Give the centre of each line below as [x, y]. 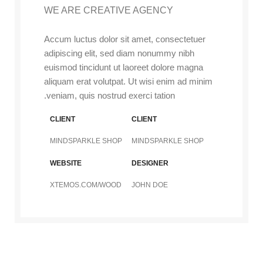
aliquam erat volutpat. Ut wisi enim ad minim [128, 81]
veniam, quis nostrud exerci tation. [111, 95]
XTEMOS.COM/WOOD [86, 185]
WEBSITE [66, 163]
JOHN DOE [150, 185]
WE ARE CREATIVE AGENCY [109, 10]
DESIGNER [150, 163]
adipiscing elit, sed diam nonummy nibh [119, 53]
